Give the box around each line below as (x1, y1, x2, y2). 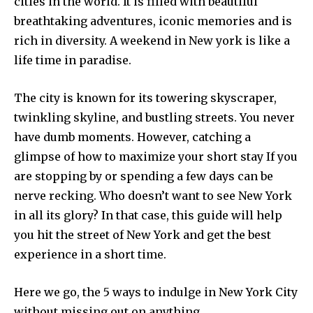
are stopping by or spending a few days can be (14, 168, 273, 183)
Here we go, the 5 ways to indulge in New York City (14, 284, 298, 299)
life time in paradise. (14, 52, 131, 67)
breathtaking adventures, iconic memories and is (14, 13, 292, 28)
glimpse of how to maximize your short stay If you (14, 149, 298, 163)
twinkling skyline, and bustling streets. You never (14, 110, 295, 124)
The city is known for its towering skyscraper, (14, 90, 277, 105)
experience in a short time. (14, 247, 166, 261)
